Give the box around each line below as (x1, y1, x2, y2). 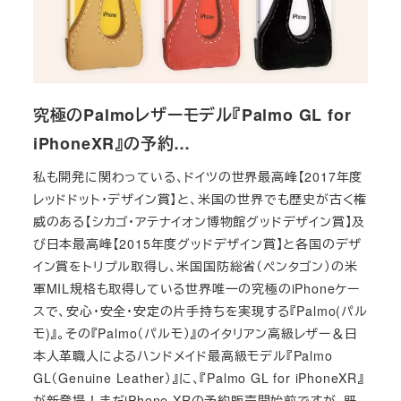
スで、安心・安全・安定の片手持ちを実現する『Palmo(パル (32, 302, 368, 320)
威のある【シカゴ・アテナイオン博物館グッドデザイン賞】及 (32, 212, 366, 231)
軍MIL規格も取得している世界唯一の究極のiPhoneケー (32, 279, 360, 298)
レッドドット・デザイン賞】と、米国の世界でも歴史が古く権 (32, 190, 368, 209)
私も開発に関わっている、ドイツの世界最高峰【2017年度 (32, 167, 363, 186)
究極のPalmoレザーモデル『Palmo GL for (32, 102, 352, 126)
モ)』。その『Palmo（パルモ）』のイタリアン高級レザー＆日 (32, 324, 358, 343)
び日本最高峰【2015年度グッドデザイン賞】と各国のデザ (32, 235, 363, 253)
